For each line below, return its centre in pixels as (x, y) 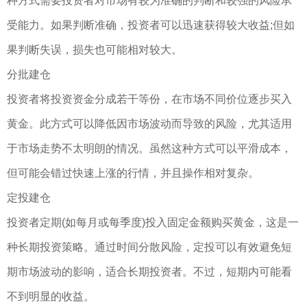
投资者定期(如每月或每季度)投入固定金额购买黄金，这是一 (153, 222)
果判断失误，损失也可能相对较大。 (95, 50)
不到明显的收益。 (51, 296)
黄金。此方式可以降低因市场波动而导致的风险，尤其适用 (149, 124)
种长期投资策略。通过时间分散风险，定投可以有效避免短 (149, 247)
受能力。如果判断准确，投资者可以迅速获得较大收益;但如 (151, 25)
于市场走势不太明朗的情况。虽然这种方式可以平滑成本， (149, 148)
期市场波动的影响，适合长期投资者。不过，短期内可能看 (149, 272)
